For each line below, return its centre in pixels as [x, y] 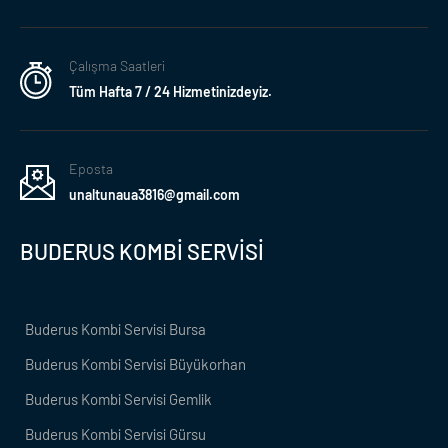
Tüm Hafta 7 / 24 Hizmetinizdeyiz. [170, 92]
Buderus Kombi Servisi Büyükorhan [135, 364]
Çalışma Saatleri [117, 66]
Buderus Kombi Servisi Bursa [115, 329]
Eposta [91, 169]
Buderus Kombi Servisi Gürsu [115, 434]
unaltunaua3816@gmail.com [154, 195]
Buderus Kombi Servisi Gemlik [118, 399]
